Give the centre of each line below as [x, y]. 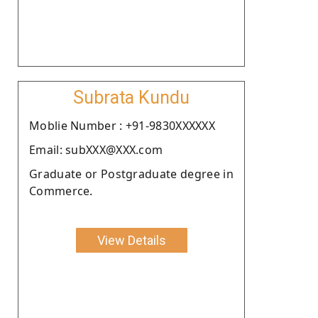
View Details [131, 240]
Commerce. [61, 191]
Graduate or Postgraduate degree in [131, 174]
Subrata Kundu [131, 97]
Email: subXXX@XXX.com [96, 149]
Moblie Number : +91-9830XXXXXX [122, 125]
